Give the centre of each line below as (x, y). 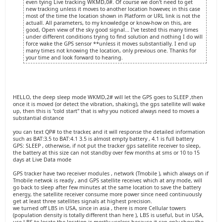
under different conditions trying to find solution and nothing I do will (114, 37)
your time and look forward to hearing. (74, 57)
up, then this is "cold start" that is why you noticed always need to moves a (106, 111)
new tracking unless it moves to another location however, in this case (113, 9)
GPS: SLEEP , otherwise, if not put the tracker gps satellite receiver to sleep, (107, 146)
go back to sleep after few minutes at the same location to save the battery (107, 187)
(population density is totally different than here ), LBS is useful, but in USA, (108, 215)
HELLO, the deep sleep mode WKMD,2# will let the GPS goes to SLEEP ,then (108, 97)
